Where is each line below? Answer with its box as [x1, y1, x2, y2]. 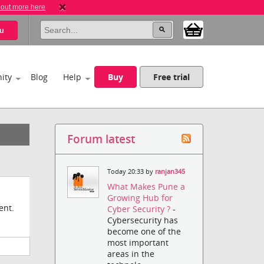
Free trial [153, 71, 190, 82]
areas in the [107, 248, 155, 260]
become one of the [107, 226, 181, 237]
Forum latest [67, 131, 136, 146]
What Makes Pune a [107, 181, 186, 193]
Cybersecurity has [107, 214, 179, 226]
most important [107, 237, 169, 249]
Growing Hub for [107, 192, 173, 204]
